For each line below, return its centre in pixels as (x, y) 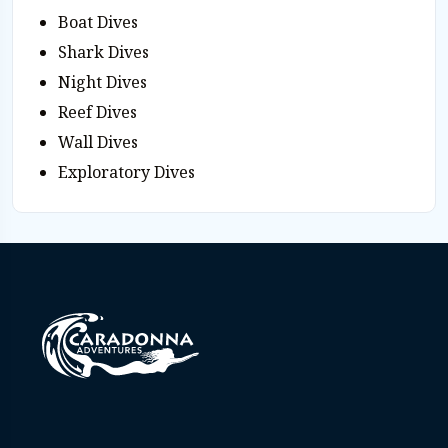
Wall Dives (98, 141)
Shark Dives (103, 51)
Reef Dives (97, 111)
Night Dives (102, 81)
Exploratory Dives (126, 171)
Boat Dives (98, 21)
